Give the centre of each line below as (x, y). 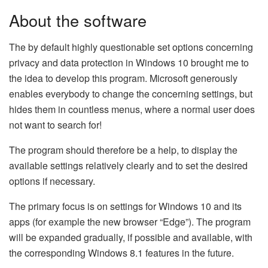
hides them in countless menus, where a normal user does (132, 109)
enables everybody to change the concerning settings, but (131, 93)
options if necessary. (52, 181)
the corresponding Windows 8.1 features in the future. (121, 252)
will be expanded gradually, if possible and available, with (131, 237)
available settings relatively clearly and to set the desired (128, 165)
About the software (78, 20)
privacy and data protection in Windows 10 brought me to (129, 62)
